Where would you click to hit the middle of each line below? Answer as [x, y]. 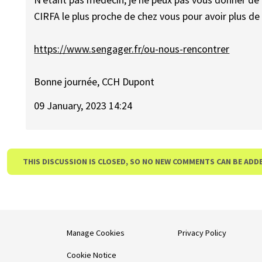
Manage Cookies [96, 232]
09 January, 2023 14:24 [83, 105]
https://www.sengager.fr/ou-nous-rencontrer [132, 49]
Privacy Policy [202, 232]
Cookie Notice [92, 255]
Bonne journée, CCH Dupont [94, 82]
